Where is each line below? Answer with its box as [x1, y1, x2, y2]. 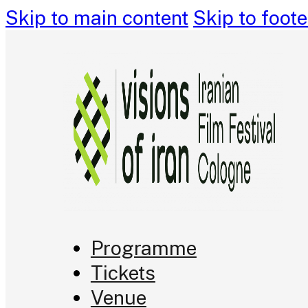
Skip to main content [5, 6, 188, 29]
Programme [90, 236, 197, 260]
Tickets [90, 261, 155, 285]
